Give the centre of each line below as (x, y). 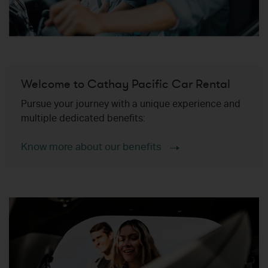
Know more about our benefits (91, 148)
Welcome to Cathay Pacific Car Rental (126, 84)
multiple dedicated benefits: (83, 120)
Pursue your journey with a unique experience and (131, 106)
